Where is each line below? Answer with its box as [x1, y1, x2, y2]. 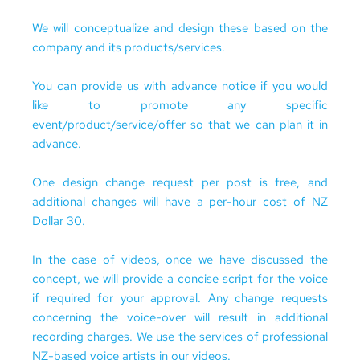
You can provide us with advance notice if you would [32, 78, 328, 94]
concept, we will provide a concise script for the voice [32, 271, 328, 287]
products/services [125, 39, 222, 55]
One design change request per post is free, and [32, 174, 328, 190]
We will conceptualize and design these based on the [32, 20, 328, 36]
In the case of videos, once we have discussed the [32, 252, 328, 268]
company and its [32, 39, 125, 55]
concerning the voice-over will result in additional [32, 309, 328, 325]
